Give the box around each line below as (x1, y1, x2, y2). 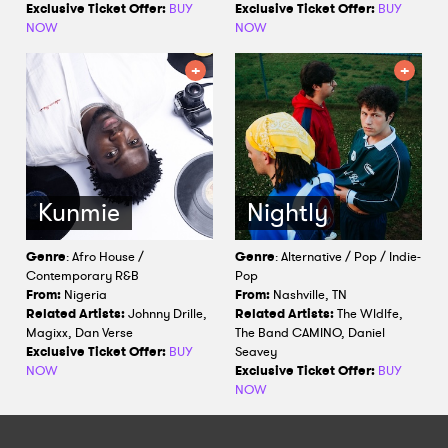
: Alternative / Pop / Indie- (275, 247, 421, 266)
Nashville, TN (270, 285, 347, 304)
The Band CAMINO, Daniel (235, 323, 385, 342)
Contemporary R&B (26, 266, 139, 285)
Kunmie (38, 194, 120, 230)
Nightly (247, 194, 328, 230)
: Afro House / (66, 247, 144, 266)
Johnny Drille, (125, 304, 207, 323)
